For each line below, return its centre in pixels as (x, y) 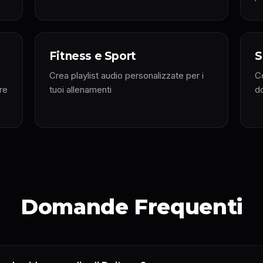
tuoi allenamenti (80, 90)
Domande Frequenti (131, 207)
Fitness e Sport (92, 56)
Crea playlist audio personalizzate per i (126, 75)
